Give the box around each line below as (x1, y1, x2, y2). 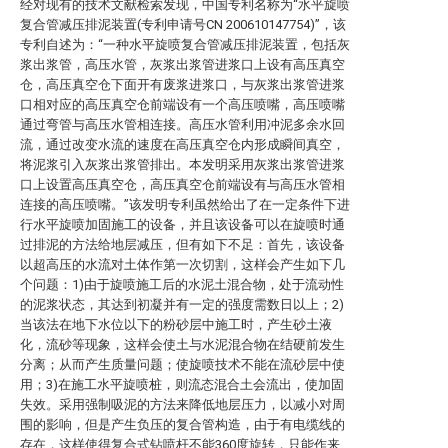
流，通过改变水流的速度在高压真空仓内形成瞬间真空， (20, 137, 345, 152)
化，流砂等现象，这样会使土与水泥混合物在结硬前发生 (20, 337, 345, 352)
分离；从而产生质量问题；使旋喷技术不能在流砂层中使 (20, 357, 345, 372)
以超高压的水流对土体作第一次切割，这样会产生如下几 (20, 257, 345, 272)
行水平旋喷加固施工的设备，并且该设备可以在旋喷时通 (20, 217, 345, 232)
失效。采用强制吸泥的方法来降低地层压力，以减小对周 (20, 397, 345, 412)
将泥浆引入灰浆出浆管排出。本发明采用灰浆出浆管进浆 (20, 157, 345, 172)
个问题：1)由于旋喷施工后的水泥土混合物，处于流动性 (20, 277, 344, 292)
